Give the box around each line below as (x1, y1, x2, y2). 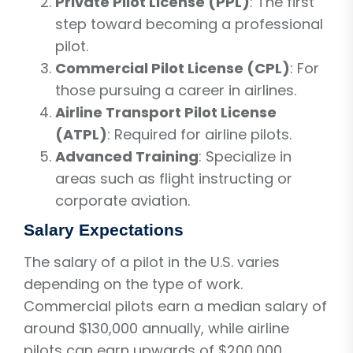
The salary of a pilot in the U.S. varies (24, 251, 280, 272)
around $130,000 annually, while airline (24, 318, 289, 338)
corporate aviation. (55, 190, 190, 210)
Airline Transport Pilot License (55, 102, 277, 122)
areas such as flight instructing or (55, 168, 292, 188)
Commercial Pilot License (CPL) (55, 58, 290, 78)
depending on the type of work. (24, 273, 243, 294)
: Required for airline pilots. (107, 124, 292, 144)
